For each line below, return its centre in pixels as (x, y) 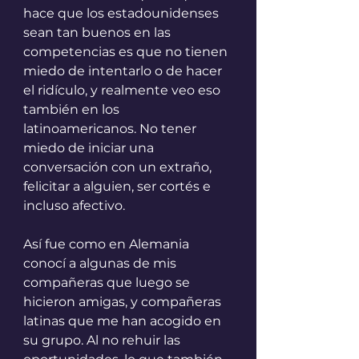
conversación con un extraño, (119, 167)
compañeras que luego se (108, 283)
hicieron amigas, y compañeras (124, 302)
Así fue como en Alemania (108, 244)
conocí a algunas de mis (101, 264)
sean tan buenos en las (99, 33)
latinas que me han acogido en (124, 321)
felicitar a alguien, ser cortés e (119, 187)
